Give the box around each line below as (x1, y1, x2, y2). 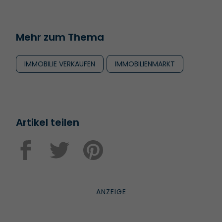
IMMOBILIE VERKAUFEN (24, 58, 95, 69)
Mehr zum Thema (16, 30, 104, 44)
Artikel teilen (16, 115, 79, 129)
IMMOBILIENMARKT (115, 58, 175, 69)
